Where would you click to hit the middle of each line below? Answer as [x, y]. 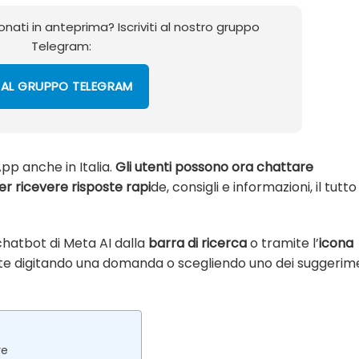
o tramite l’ [283, 244]
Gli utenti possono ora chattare [214, 167]
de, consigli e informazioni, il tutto [254, 187]
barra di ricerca [198, 244]
